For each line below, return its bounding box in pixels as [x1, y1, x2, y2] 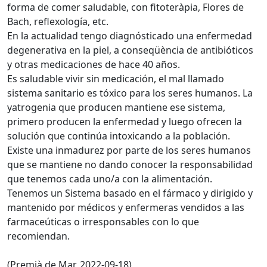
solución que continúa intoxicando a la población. [7, 129, 230, 142]
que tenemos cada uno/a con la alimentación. [7, 172, 212, 185]
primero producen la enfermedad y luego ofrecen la [7, 114, 242, 128]
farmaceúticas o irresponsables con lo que [7, 215, 199, 228]
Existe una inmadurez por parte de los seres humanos [7, 143, 251, 157]
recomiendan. [7, 229, 70, 243]
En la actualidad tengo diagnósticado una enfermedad [7, 29, 252, 42]
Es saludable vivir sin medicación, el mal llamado [7, 72, 224, 85]
